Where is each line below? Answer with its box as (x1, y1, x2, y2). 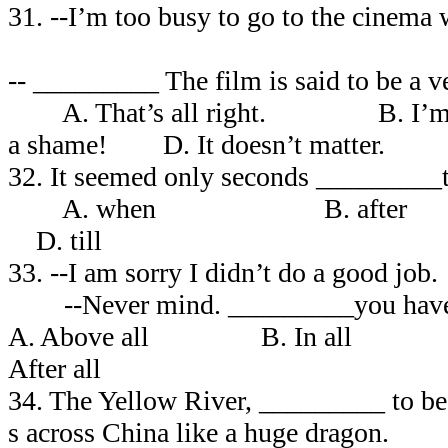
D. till (8, 224, 102, 256)
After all (8, 352, 101, 384)
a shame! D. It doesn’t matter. (8, 128, 385, 160)
